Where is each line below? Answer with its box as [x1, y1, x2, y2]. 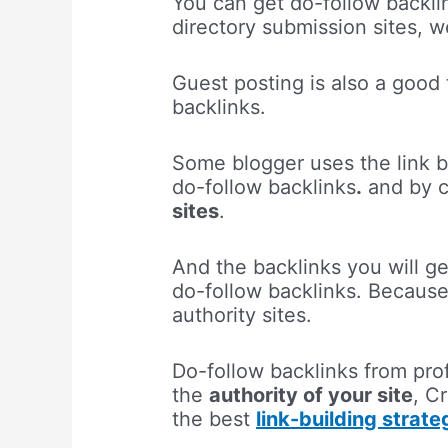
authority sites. [172, 303, 319, 328]
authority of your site [209, 383, 414, 408]
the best [172, 407, 257, 432]
